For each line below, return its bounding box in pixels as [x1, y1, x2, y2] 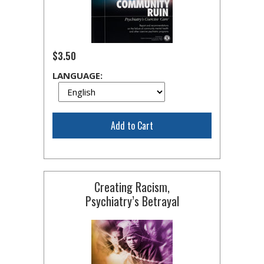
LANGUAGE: [52, 70, 103, 81]
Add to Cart [111, 118, 153, 133]
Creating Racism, [94, 178, 170, 196]
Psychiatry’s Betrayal [85, 192, 179, 210]
